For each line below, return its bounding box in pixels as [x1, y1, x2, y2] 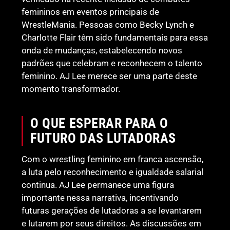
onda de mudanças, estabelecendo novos [22, 45, 183, 55]
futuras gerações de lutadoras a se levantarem [22, 205, 202, 216]
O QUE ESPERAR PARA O [30, 115, 168, 131]
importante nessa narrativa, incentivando [22, 192, 179, 203]
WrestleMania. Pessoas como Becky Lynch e [22, 19, 195, 30]
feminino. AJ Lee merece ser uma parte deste [22, 70, 198, 81]
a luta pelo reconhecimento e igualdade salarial [22, 166, 204, 177]
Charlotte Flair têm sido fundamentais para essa [22, 32, 208, 43]
